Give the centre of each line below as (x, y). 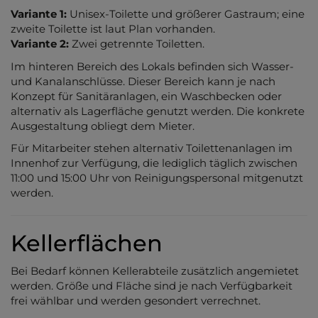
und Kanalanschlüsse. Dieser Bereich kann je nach (143, 81)
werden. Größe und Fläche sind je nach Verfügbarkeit (152, 285)
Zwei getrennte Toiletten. (137, 44)
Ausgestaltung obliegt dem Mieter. (103, 126)
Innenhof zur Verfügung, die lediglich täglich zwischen (154, 163)
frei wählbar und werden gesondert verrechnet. (136, 300)
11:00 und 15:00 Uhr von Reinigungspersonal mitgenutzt (157, 178)
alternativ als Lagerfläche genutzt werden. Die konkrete (158, 111)
